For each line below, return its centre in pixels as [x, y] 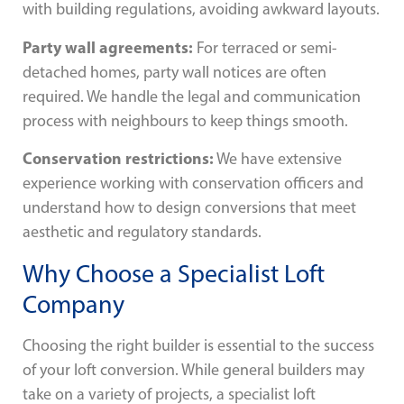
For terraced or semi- [265, 47]
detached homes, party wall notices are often [174, 72]
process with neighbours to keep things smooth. [185, 120]
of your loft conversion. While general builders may [193, 369]
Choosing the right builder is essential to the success [198, 345]
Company [73, 303]
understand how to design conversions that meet [189, 208]
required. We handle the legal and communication [192, 96]
